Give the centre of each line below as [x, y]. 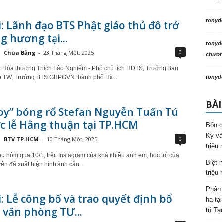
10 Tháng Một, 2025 [72, 139]
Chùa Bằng [19, 52]
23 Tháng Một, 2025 [68, 52]
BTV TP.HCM [21, 139]
